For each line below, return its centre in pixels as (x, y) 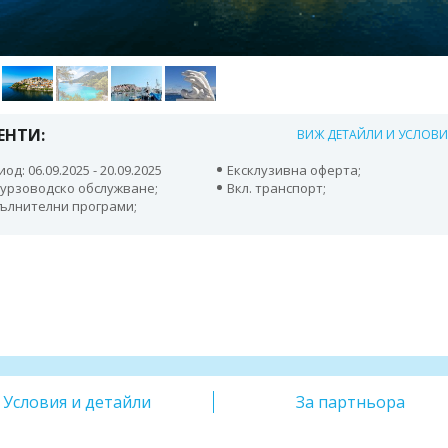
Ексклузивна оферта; (294, 169)
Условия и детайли (77, 402)
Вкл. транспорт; (277, 187)
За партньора (350, 402)
